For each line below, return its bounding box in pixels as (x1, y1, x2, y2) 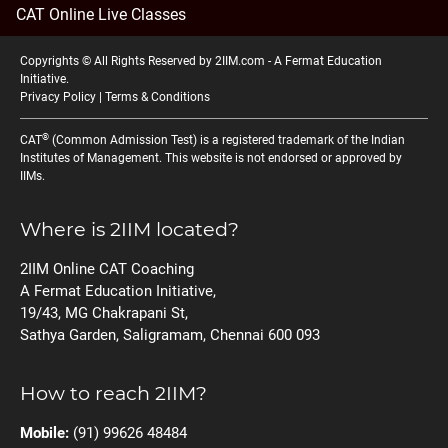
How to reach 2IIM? (20, 381, 207, 406)
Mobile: (20, 424, 69, 443)
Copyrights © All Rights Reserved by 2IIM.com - (20, 54, 274, 69)
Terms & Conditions (105, 90, 210, 105)
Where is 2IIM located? (20, 217, 239, 242)
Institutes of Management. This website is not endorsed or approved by (20, 151, 402, 166)
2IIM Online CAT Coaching (20, 260, 194, 279)
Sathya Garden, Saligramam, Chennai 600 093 (20, 326, 320, 345)
